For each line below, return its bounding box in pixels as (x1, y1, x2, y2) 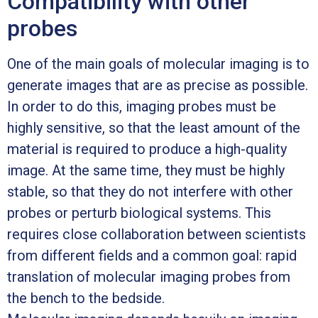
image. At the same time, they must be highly (7, 161, 285, 179)
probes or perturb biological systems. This (7, 204, 271, 221)
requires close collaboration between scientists (7, 225, 306, 243)
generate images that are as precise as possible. (7, 76, 308, 94)
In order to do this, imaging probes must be (7, 97, 276, 115)
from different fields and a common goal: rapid (7, 246, 297, 264)
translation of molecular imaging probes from (7, 268, 290, 285)
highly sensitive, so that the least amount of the (7, 119, 300, 136)
